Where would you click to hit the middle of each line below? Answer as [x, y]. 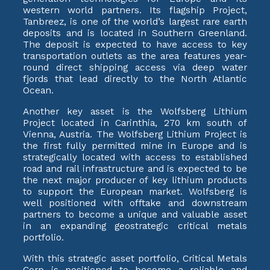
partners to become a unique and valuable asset [135, 214]
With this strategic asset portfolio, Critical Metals [135, 258]
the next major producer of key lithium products [135, 180]
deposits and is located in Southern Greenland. [135, 33]
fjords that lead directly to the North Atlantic [135, 79]
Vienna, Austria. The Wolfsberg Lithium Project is [135, 134]
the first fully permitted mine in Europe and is [135, 146]
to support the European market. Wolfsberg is [135, 191]
